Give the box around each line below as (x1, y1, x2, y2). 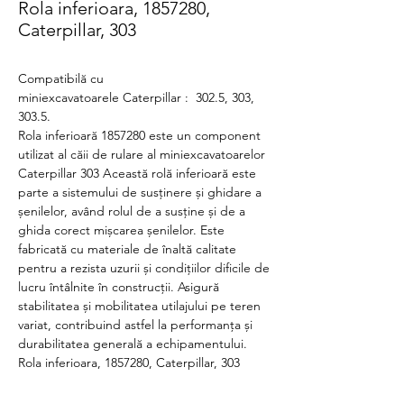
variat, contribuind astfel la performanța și (18, 317, 252, 333)
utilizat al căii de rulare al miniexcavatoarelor (18, 146, 265, 162)
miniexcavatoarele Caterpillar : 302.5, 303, (18, 89, 254, 106)
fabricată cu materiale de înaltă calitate (18, 241, 236, 257)
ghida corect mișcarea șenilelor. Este (18, 222, 225, 238)
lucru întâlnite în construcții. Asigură (18, 279, 219, 295)
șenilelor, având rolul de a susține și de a (18, 203, 245, 219)
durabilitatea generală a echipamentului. (18, 335, 247, 352)
